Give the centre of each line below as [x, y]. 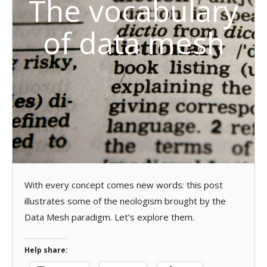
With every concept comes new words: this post [124, 184]
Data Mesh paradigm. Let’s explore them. [109, 217]
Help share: [46, 250]
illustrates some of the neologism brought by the [125, 201]
